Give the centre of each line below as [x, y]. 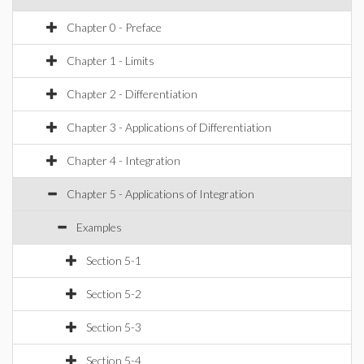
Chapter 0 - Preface [114, 27]
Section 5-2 [114, 294]
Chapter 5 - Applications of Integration [160, 194]
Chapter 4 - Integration [123, 160]
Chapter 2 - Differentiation [132, 94]
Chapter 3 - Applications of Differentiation [169, 127]
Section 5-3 [114, 327]
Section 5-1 [114, 260]
